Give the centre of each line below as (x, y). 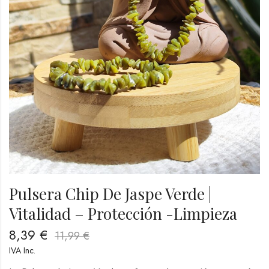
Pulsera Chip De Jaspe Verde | (110, 194)
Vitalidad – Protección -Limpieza (123, 214)
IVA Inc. (22, 251)
